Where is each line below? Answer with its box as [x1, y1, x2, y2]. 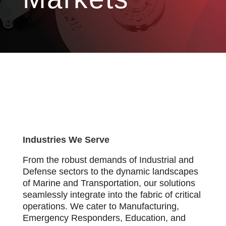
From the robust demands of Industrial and [22, 155, 194, 165]
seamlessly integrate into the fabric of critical [22, 190, 201, 200]
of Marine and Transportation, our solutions [22, 178, 195, 189]
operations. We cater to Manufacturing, [22, 201, 179, 212]
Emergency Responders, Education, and [22, 213, 186, 223]
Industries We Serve [22, 135, 109, 145]
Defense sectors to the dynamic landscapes [22, 166, 198, 177]
